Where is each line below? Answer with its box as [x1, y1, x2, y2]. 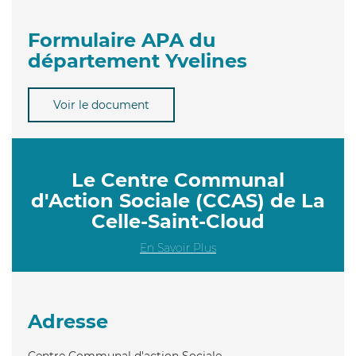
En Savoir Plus [140, 240, 216, 255]
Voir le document [53, 97, 149, 112]
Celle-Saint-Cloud [91, 209, 265, 233]
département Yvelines [28, 48, 247, 72]
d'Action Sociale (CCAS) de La [31, 188, 325, 212]
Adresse [28, 309, 108, 333]
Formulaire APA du [28, 28, 215, 52]
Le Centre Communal [72, 168, 284, 192]
